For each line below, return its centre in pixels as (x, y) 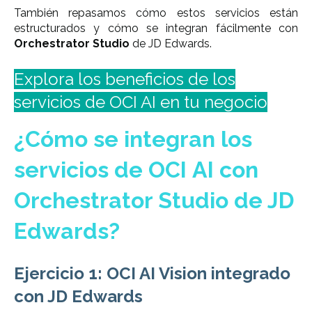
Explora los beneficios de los (125, 79)
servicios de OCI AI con (136, 169)
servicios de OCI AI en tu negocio (141, 102)
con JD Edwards (78, 296)
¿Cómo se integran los (133, 139)
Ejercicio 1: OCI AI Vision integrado (152, 273)
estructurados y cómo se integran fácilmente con (156, 29)
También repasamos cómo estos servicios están (156, 13)
